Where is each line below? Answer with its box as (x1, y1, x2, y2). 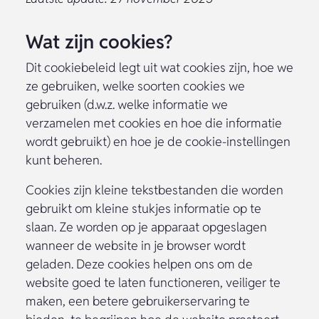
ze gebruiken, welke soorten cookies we (26, 77, 245, 94)
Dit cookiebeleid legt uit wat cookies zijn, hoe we (26, 58, 293, 75)
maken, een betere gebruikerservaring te (26, 292, 250, 309)
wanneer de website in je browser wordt (26, 236, 246, 253)
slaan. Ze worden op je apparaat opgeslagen (26, 218, 267, 235)
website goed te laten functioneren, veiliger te (26, 273, 281, 291)
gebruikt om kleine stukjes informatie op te (26, 199, 261, 216)
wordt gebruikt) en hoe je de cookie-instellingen (26, 132, 291, 150)
